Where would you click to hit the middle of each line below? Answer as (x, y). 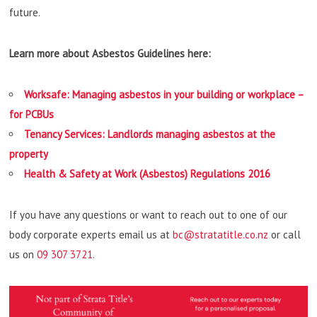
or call (285, 235)
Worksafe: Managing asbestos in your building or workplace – (164, 95)
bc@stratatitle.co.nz (221, 235)
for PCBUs (32, 115)
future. (25, 13)
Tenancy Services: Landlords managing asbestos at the (150, 134)
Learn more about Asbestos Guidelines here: (110, 54)
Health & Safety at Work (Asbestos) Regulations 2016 (148, 174)
